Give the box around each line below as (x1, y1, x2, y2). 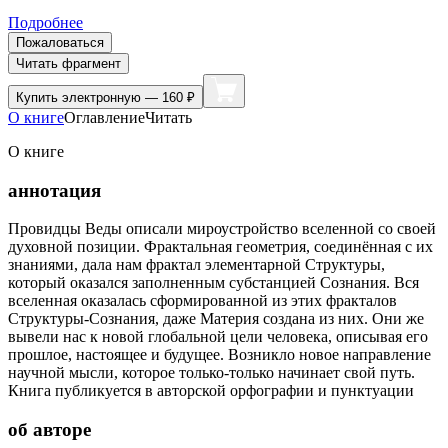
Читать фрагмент (16, 55, 121, 71)
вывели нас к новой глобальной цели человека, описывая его (8, 328, 428, 346)
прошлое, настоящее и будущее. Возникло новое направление (8, 346, 431, 364)
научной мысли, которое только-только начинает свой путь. (8, 364, 415, 382)
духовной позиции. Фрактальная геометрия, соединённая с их (8, 238, 433, 256)
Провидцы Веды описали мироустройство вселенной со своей (8, 220, 436, 238)
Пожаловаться (16, 34, 104, 50)
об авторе (8, 419, 91, 441)
